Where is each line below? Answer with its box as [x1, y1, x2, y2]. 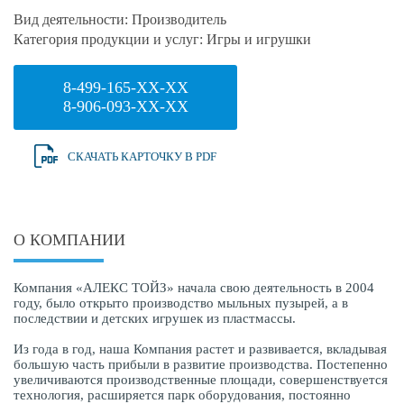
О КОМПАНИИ [14, 231, 125, 249]
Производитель [132, 12, 226, 27]
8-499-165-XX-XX [62, 78, 188, 96]
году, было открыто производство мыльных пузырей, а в [14, 296, 348, 310]
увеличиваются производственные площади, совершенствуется [14, 372, 388, 387]
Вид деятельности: [14, 12, 128, 27]
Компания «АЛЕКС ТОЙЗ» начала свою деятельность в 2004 [14, 280, 374, 295]
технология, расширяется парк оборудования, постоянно [14, 388, 351, 402]
